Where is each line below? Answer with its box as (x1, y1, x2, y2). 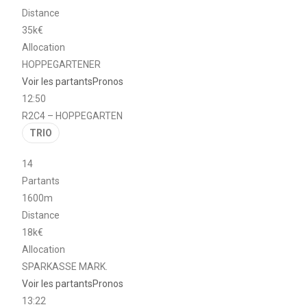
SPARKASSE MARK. (22, 260, 108, 272)
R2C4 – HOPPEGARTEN (22, 110, 123, 121)
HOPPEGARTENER (22, 58, 101, 70)
